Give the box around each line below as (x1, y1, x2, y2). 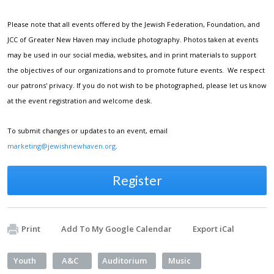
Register (112, 172, 162, 188)
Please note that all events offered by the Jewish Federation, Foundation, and (7, 19, 260, 29)
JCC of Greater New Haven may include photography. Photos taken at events (7, 34, 258, 44)
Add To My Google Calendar (61, 223, 172, 234)
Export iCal (193, 223, 234, 234)
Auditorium (102, 254, 147, 266)
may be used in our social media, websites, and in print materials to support (7, 50, 256, 59)
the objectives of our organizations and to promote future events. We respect (7, 65, 265, 75)
